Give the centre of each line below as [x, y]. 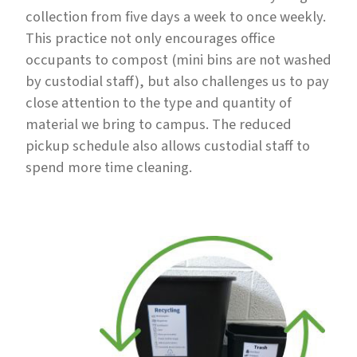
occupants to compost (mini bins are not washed [178, 60]
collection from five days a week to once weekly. [176, 17]
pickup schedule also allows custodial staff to [168, 146]
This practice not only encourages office [150, 39]
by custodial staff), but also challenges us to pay [177, 82]
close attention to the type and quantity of [159, 103]
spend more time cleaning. [109, 168]
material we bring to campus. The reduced [159, 125]
